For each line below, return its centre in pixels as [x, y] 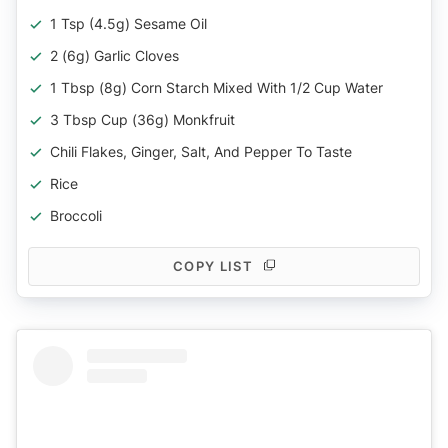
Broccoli [76, 215]
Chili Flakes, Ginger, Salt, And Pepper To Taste [201, 151]
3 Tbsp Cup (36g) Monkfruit [142, 119]
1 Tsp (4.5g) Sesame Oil [128, 23]
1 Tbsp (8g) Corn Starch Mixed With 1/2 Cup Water [216, 87]
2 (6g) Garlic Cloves [114, 55]
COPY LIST [213, 265]
